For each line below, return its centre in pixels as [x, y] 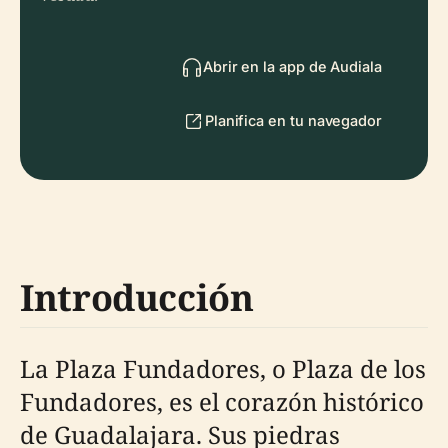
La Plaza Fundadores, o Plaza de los [223, 368]
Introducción [137, 297]
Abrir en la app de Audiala [292, 66]
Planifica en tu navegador [293, 120]
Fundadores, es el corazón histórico [222, 401]
